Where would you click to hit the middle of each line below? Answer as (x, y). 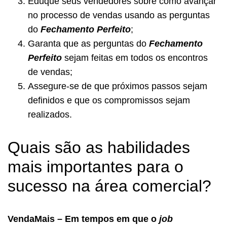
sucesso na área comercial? (109, 186)
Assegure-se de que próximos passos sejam (118, 86)
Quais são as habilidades (99, 147)
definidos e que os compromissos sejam (109, 100)
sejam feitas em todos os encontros (135, 58)
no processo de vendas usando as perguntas (119, 15)
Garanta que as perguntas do (88, 43)
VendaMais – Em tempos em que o (83, 219)
